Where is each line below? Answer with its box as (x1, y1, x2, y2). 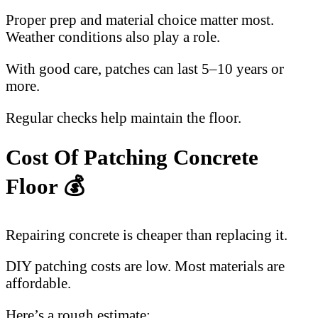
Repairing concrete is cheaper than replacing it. (6, 226, 287, 243)
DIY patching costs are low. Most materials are (6, 258, 285, 275)
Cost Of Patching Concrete (6, 144, 258, 170)
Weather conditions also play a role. (6, 28, 220, 45)
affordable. (6, 275, 71, 292)
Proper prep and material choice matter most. (6, 11, 274, 28)
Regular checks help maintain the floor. (6, 109, 241, 126)
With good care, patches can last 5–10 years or (6, 60, 284, 77)
